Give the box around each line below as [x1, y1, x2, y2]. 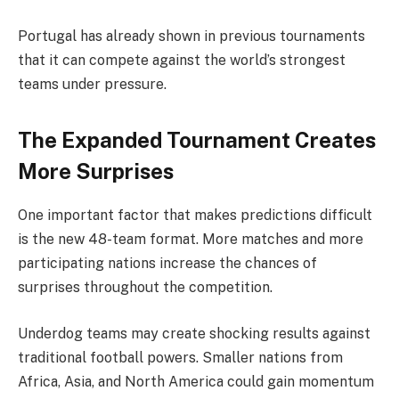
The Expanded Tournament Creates [18, 127, 376, 153]
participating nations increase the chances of [18, 255, 317, 273]
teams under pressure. [18, 76, 167, 94]
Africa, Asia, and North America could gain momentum [18, 372, 374, 390]
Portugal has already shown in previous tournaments [18, 28, 365, 45]
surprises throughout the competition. [18, 279, 273, 297]
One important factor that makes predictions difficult [18, 207, 372, 224]
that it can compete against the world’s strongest [18, 52, 346, 69]
